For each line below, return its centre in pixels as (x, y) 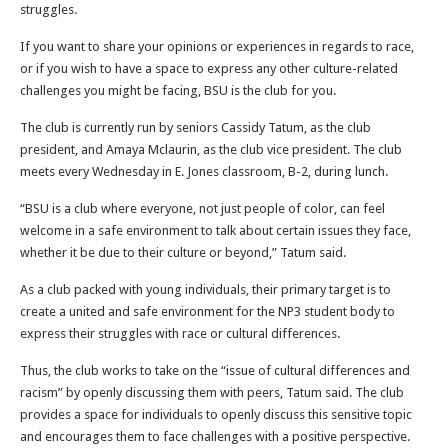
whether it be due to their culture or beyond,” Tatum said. (183, 252)
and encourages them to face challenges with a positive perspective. (215, 436)
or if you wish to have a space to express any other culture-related (209, 68)
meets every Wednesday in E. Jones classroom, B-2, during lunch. (204, 171)
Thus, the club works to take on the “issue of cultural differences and (215, 370)
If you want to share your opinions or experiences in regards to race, (217, 46)
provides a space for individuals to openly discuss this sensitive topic (216, 414)
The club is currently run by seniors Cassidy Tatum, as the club (195, 127)
